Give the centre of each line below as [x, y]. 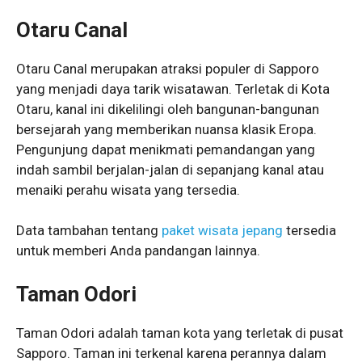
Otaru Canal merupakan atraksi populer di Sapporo [168, 68]
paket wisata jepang [222, 231]
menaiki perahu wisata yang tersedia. [128, 189]
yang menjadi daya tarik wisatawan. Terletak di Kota [173, 88]
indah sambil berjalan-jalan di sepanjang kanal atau [170, 169]
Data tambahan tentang [89, 231]
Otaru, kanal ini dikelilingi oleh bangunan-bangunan [168, 109]
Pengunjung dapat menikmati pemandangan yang [166, 149]
